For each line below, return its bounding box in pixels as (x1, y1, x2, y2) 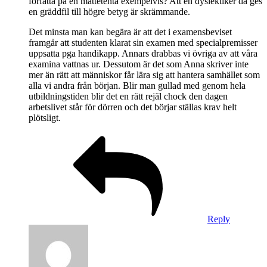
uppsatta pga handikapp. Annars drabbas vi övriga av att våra (29, 48, 257, 58)
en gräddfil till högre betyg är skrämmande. (29, 6, 190, 17)
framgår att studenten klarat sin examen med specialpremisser (29, 37, 257, 48)
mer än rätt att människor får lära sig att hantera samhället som (29, 69, 260, 80)
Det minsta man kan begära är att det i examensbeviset (29, 26, 232, 37)
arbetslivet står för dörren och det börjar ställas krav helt (29, 101, 237, 112)
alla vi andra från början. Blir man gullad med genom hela (29, 80, 246, 91)
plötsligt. (29, 112, 61, 123)
